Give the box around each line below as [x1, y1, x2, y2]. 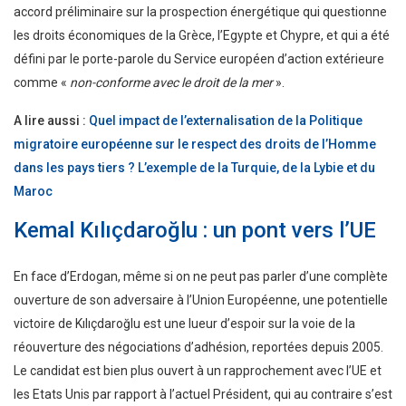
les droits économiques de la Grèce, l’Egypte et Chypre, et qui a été [14, 28, 390, 43]
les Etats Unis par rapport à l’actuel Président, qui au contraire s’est [14, 387, 392, 402]
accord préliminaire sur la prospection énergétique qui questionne [14, 5, 387, 20]
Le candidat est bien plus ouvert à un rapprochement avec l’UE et [14, 363, 382, 379]
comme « [14, 75, 70, 91]
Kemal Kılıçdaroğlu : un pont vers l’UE [14, 217, 376, 244]
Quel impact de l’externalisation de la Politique [89, 113, 362, 129]
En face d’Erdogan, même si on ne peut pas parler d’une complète [14, 269, 388, 285]
